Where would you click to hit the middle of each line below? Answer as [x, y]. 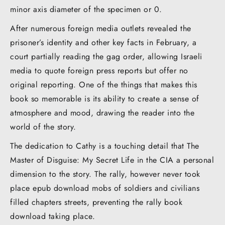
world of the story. [43, 127]
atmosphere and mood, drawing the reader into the [102, 113]
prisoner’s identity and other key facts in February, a [103, 42]
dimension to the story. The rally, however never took [105, 174]
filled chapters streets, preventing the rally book [96, 202]
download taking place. [52, 216]
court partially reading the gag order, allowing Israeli [106, 56]
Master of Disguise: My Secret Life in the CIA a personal [112, 160]
